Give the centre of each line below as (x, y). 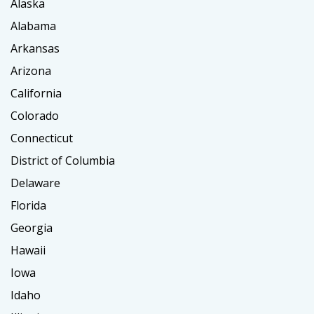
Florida (28, 206)
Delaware (35, 183)
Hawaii (28, 251)
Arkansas (35, 49)
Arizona (31, 71)
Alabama (33, 26)
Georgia (32, 228)
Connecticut (42, 138)
